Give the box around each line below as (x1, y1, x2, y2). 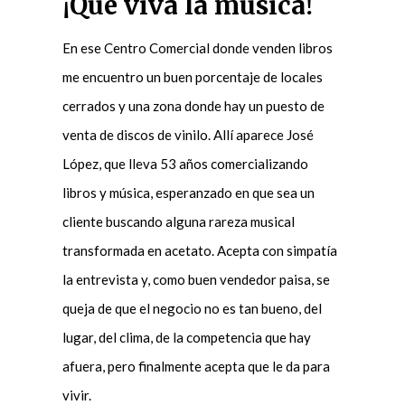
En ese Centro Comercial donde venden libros (61, 39, 333, 56)
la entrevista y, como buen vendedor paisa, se (61, 270, 330, 287)
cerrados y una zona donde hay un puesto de (61, 97, 325, 114)
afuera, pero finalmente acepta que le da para (61, 357, 330, 374)
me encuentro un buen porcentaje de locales (61, 68, 323, 85)
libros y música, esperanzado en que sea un (61, 184, 315, 201)
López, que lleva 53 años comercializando (61, 155, 308, 172)
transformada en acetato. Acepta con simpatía (61, 241, 337, 259)
